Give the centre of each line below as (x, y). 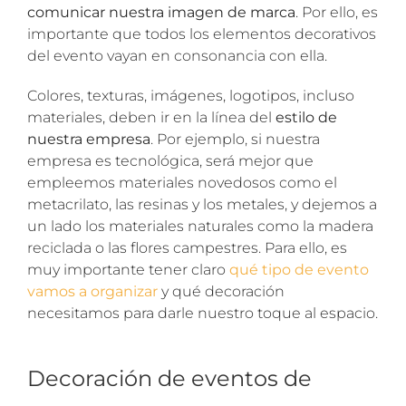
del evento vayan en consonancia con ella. (177, 55)
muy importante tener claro (128, 269)
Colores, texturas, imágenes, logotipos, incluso (191, 95)
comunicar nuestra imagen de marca (161, 12)
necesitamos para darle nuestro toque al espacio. (203, 313)
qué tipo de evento (299, 269)
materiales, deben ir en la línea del (151, 117)
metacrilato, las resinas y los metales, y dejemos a (202, 204)
